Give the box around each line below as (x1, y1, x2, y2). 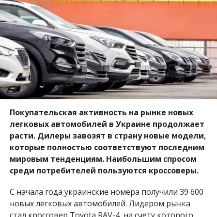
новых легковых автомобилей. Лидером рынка (9, 198, 190, 209)
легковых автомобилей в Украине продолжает (9, 119, 204, 130)
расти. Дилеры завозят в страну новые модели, (9, 130, 206, 141)
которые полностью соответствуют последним (9, 142, 204, 153)
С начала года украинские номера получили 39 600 (9, 186, 203, 198)
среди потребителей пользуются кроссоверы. (9, 165, 201, 176)
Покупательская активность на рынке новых (9, 107, 193, 118)
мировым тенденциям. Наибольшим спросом (9, 154, 197, 165)
